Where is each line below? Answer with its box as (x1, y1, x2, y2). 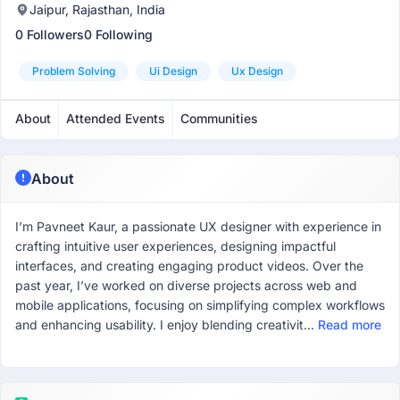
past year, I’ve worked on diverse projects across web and (15, 278, 357, 293)
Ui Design (149, 64, 197, 78)
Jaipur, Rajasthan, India (29, 2, 165, 17)
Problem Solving (32, 64, 115, 78)
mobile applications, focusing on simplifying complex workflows (15, 297, 385, 312)
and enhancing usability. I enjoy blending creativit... (15, 317, 318, 332)
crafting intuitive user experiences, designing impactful (15, 238, 336, 254)
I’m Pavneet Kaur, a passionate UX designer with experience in (15, 219, 381, 234)
